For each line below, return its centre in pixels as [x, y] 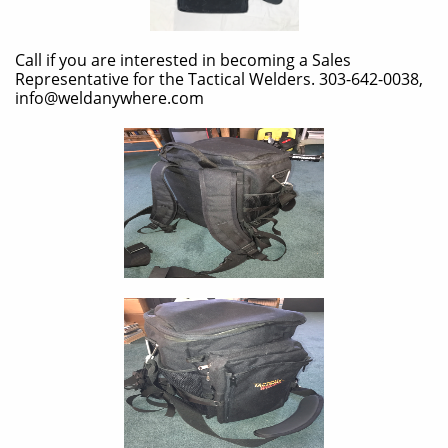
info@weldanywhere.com [109, 98]
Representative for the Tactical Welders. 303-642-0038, [219, 79]
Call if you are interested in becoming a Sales [183, 60]
